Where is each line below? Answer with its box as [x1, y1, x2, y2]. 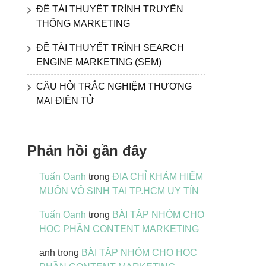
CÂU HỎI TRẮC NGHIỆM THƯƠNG [36, 81, 192, 91]
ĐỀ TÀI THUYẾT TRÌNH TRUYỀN [36, 4, 183, 14]
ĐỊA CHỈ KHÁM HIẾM [112, 171, 203, 182]
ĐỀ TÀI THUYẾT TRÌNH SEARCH [36, 42, 184, 53]
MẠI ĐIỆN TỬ [36, 95, 95, 106]
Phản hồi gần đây [27, 142, 147, 159]
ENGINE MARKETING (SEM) [36, 56, 161, 67]
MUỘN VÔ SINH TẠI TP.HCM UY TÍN [39, 185, 199, 196]
